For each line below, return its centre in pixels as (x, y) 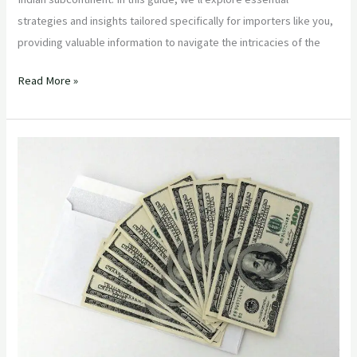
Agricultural (44, 168)
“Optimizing (45, 146)
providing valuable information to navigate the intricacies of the (169, 42)
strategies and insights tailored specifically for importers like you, (176, 20)
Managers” (43, 275)
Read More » (48, 81)
